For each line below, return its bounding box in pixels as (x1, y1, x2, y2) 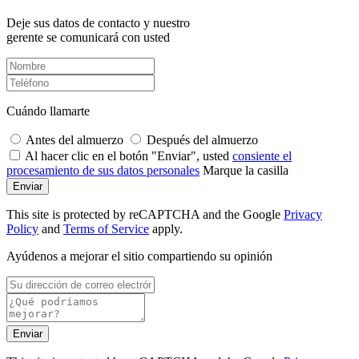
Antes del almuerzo (26, 132, 127, 147)
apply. (149, 221, 183, 236)
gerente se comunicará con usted (6, 30, 170, 44)
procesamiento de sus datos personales (6, 163, 200, 177)
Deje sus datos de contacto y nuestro (6, 15, 190, 30)
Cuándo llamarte (6, 103, 90, 118)
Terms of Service (63, 221, 149, 236)
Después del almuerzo (147, 132, 258, 147)
